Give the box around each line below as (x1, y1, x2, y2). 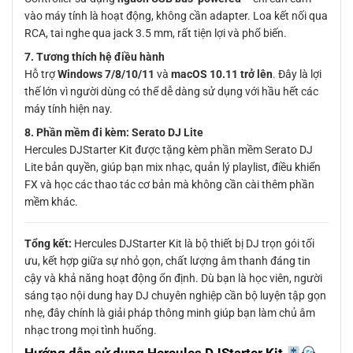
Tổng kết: (24, 237, 72, 251)
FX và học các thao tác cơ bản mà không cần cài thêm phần (24, 178, 314, 191)
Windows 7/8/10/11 (58, 68, 154, 81)
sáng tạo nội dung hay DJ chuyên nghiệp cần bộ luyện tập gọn (24, 289, 326, 303)
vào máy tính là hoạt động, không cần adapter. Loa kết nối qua (24, 9, 328, 23)
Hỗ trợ (24, 68, 58, 81)
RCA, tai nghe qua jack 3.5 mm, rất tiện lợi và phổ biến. (24, 27, 287, 40)
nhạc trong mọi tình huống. (24, 324, 157, 337)
